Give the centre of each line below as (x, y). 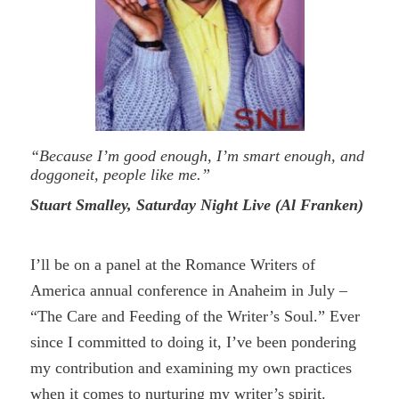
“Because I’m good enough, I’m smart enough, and (198, 155)
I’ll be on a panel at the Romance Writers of (173, 264)
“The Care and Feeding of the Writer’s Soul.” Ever (195, 316)
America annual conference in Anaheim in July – (189, 290)
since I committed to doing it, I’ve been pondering (194, 342)
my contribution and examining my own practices (191, 367)
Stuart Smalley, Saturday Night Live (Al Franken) (197, 204)
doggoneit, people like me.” (121, 174)
